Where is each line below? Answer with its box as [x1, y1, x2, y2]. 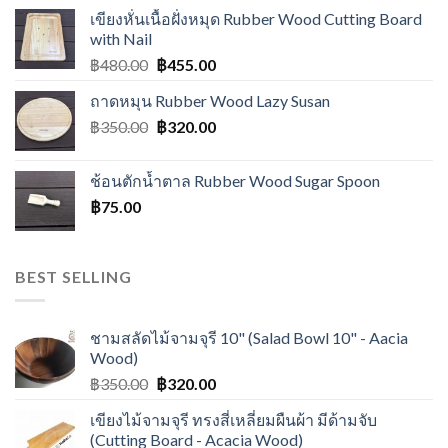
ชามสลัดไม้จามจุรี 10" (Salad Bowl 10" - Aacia [90, 328, 408, 348]
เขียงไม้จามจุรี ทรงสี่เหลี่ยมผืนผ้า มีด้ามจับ [90, 410, 377, 430]
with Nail [90, 28, 152, 48]
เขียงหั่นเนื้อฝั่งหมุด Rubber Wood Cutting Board [90, 8, 422, 28]
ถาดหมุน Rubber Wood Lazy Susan [90, 90, 330, 110]
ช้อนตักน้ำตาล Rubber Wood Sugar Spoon [90, 170, 380, 190]
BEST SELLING [15, 266, 132, 286]
